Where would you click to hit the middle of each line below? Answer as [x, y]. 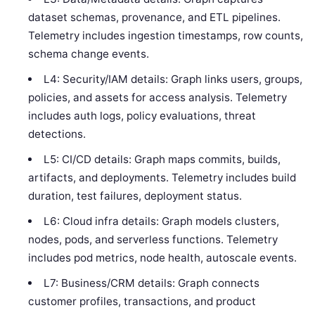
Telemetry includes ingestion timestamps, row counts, [166, 36]
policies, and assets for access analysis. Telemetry [158, 98]
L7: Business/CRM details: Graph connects [151, 283]
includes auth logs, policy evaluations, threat [142, 116]
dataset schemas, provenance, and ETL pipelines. [155, 18]
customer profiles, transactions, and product [142, 302]
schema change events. [89, 54]
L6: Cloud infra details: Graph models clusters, [161, 221]
